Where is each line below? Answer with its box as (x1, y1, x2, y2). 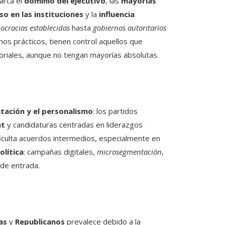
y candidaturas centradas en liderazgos (5, 120, 143, 130)
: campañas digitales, (24, 147, 97, 157)
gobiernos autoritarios (93, 23, 166, 33)
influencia (99, 9, 135, 20)
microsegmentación (97, 147, 162, 157)
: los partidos (93, 106, 138, 117)
